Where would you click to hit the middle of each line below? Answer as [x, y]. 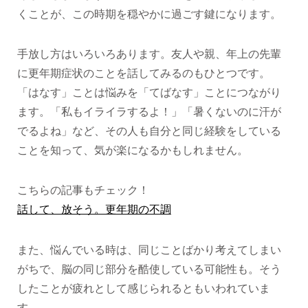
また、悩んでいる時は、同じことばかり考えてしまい [149, 250]
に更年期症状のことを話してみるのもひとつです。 [143, 73]
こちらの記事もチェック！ [83, 190]
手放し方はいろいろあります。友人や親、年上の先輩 [149, 54]
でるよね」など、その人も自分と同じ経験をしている [149, 131]
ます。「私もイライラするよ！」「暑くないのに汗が [149, 111]
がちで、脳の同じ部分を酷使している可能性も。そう [149, 269]
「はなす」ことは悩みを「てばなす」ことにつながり [149, 92]
